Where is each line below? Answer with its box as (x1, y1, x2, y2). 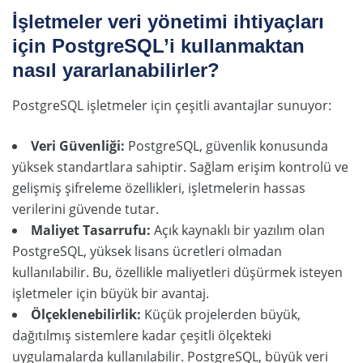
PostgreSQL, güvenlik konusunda (125, 137, 328, 156)
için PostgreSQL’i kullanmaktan (12, 35, 305, 58)
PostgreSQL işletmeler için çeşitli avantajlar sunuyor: (12, 96, 331, 115)
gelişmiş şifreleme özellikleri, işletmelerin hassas (12, 179, 305, 198)
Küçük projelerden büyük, (141, 305, 301, 324)
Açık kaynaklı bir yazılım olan (151, 221, 325, 240)
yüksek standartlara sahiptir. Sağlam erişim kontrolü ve (12, 158, 348, 177)
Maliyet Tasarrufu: (31, 221, 151, 240)
